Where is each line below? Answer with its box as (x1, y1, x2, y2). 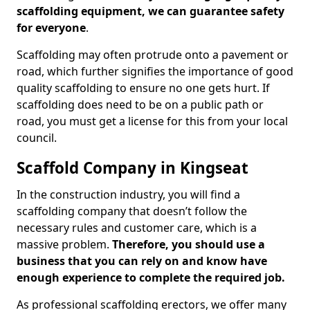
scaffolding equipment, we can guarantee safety (17, 3, 284, 19)
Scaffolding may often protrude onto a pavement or (17, 47, 289, 62)
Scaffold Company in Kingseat (17, 157, 248, 179)
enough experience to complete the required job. (17, 270, 285, 285)
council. (17, 130, 57, 145)
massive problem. (17, 237, 112, 252)
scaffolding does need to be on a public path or (17, 97, 264, 112)
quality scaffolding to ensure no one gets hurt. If (17, 80, 270, 95)
